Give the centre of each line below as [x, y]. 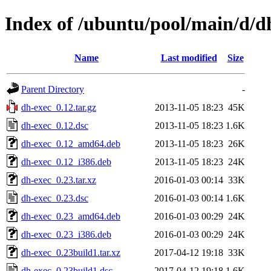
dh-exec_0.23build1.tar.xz [71, 252]
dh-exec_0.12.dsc [55, 125]
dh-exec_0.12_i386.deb [66, 162]
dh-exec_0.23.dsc [55, 198]
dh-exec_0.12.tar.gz [59, 107]
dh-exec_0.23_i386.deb [66, 234]
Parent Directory [53, 89]
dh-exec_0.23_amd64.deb [71, 216]
